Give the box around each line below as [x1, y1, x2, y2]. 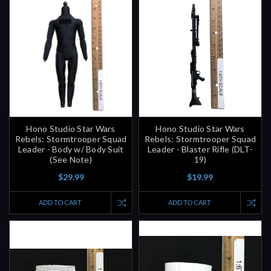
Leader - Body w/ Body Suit [18, 124, 124, 135]
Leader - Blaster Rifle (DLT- [147, 124, 253, 135]
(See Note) [50, 134, 92, 145]
